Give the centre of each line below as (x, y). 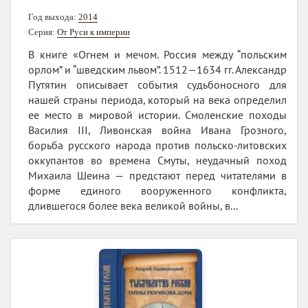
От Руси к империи (93, 32)
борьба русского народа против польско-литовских (157, 145)
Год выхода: (53, 16)
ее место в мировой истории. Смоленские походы (157, 114)
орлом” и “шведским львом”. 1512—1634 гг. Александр (157, 69)
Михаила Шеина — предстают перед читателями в (157, 175)
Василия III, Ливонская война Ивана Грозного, (157, 130)
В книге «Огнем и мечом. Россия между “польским (157, 54)
